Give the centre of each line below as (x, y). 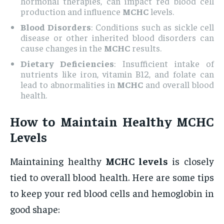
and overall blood (179, 84)
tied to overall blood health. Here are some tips (112, 177)
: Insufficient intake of (164, 63)
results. (146, 48)
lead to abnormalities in (69, 84)
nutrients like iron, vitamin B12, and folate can (117, 74)
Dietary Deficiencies (67, 63)
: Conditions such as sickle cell (152, 27)
